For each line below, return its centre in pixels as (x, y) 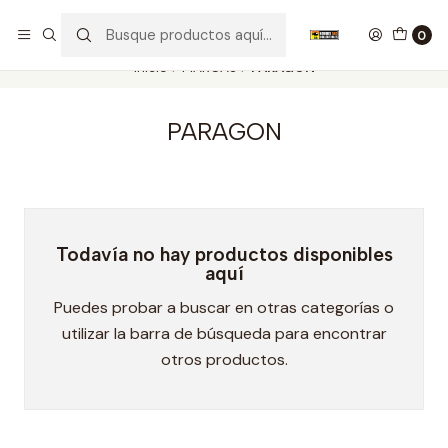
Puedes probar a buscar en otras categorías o (224, 307)
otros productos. (224, 359)
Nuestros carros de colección (210, 23)
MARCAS (209, 67)
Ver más (327, 23)
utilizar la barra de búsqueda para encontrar (224, 333)
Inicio (150, 67)
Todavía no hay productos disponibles (224, 254)
